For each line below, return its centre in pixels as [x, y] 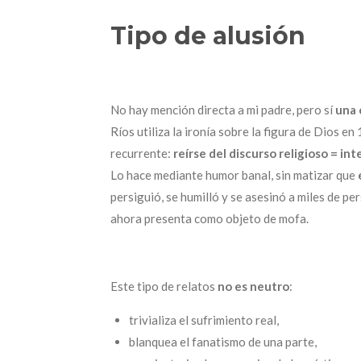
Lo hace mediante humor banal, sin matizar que [234, 174]
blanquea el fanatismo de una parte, [222, 341]
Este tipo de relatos [164, 286]
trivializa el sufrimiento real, [203, 320]
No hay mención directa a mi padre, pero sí [223, 109]
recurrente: [142, 153]
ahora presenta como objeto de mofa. [210, 218]
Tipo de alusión [208, 35]
